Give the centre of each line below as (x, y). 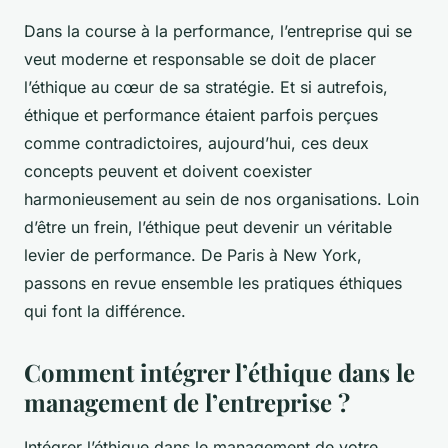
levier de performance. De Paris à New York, (193, 254)
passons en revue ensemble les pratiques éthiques (213, 282)
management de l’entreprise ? (187, 401)
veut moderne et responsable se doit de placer (200, 58)
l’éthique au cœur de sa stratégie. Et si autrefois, (206, 86)
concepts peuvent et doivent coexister (168, 170)
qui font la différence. (105, 310)
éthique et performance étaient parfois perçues (201, 114)
